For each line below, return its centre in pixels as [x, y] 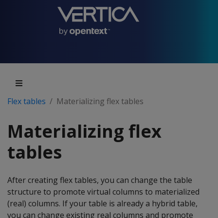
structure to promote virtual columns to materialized [103, 192]
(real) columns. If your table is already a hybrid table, [102, 203]
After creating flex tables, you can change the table [100, 180]
